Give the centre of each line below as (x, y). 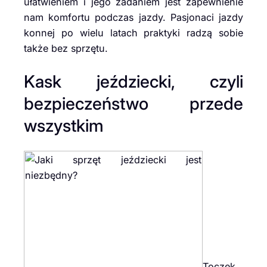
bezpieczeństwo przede (133, 103)
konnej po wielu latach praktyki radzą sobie (133, 33)
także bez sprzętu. (66, 49)
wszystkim (64, 125)
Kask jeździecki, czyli (133, 81)
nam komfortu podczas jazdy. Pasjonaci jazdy (133, 18)
